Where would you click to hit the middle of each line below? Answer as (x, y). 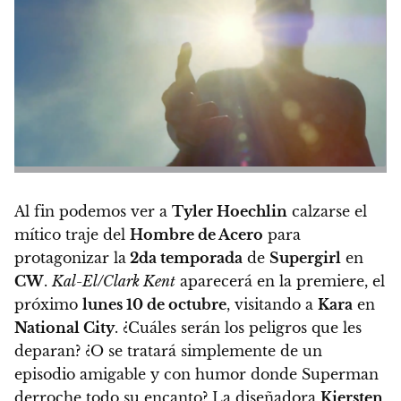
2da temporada (184, 258)
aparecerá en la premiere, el (280, 281)
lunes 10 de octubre (154, 304)
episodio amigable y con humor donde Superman (196, 374)
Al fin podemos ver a (93, 211)
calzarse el (327, 211)
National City (64, 328)
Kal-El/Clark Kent (114, 281)
